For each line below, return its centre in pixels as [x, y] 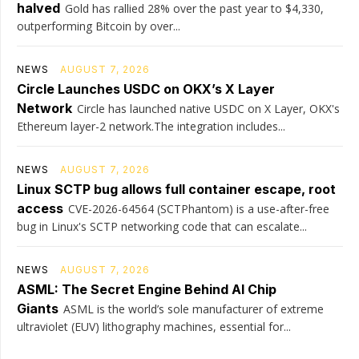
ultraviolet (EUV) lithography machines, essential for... [154, 327]
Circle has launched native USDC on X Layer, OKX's [208, 109]
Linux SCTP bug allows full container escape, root [176, 189]
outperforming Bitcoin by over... [99, 26]
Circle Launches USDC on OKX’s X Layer [146, 89]
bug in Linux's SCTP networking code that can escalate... [162, 226]
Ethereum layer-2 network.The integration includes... [151, 126]
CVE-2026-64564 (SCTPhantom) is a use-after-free [199, 209]
